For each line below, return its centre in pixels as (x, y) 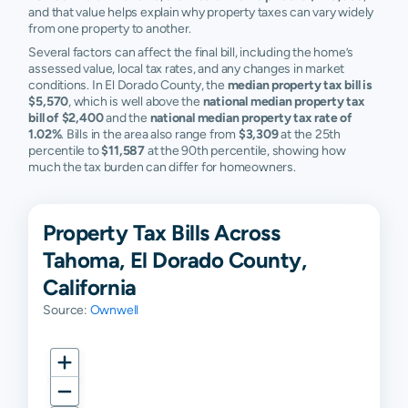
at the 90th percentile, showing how (245, 151)
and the (127, 118)
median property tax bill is (300, 85)
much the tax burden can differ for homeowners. (162, 167)
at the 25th (309, 134)
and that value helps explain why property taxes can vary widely (201, 12)
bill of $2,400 (66, 118)
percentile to (65, 151)
